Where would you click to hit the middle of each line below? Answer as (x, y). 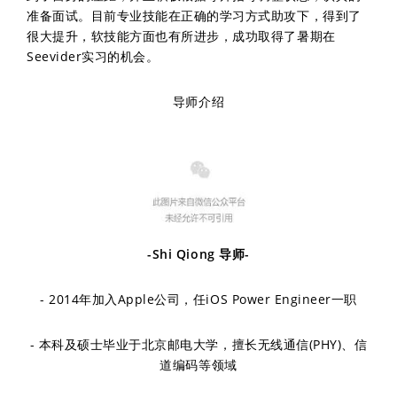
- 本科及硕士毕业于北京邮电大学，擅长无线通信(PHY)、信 (198, 344)
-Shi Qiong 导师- (198, 254)
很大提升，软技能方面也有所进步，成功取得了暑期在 (181, 36)
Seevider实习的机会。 (93, 56)
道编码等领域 (198, 365)
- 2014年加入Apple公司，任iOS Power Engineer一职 (198, 299)
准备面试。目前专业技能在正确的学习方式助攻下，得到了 (194, 16)
